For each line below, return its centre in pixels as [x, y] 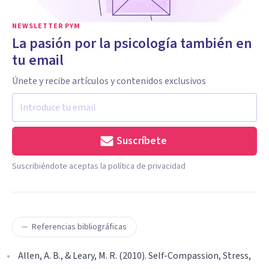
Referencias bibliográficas [79, 227]
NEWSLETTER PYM [46, 26]
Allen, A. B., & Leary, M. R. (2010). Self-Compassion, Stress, [134, 255]
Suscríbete [142, 141]
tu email [38, 60]
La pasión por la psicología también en [132, 43]
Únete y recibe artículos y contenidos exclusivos [109, 81]
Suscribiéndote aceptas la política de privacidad [99, 166]
